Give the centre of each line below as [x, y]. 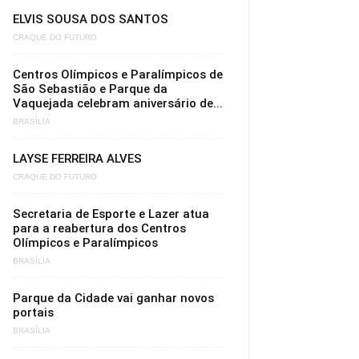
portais [33, 313]
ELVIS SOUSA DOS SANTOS [91, 19]
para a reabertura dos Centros [99, 228]
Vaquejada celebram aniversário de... [118, 103]
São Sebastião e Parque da [90, 89]
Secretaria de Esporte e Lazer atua [111, 214]
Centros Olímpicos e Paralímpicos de [118, 75]
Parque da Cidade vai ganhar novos [113, 298]
